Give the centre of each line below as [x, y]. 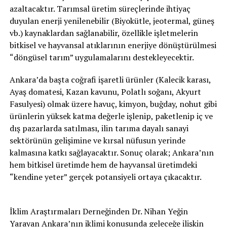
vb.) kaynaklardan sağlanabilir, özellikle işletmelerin [104, 33]
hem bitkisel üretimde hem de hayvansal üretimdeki [103, 165]
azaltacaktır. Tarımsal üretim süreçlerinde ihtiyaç [100, 9]
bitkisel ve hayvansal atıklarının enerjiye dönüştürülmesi [113, 45]
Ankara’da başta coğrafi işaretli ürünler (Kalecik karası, [110, 80]
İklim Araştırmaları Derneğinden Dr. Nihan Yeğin [99, 211]
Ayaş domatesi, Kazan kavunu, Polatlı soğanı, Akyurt [105, 92]
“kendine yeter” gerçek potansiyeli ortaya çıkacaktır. [105, 177]
